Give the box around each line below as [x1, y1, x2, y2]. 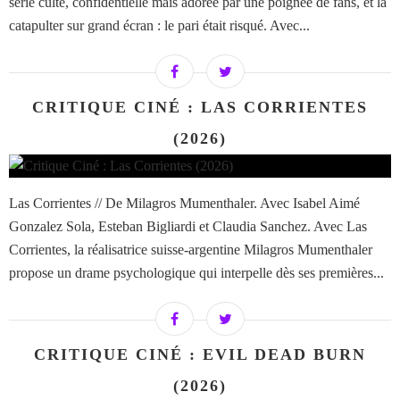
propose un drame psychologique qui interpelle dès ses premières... [9, 265, 384, 281]
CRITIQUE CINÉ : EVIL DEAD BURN [34, 346, 366, 364]
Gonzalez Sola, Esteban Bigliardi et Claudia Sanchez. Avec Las [9, 219, 367, 235]
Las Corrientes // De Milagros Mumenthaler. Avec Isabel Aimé [9, 196, 360, 212]
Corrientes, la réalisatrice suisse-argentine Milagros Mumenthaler [9, 242, 372, 258]
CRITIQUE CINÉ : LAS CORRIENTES [32, 98, 368, 117]
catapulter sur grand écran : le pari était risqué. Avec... [9, 18, 310, 34]
